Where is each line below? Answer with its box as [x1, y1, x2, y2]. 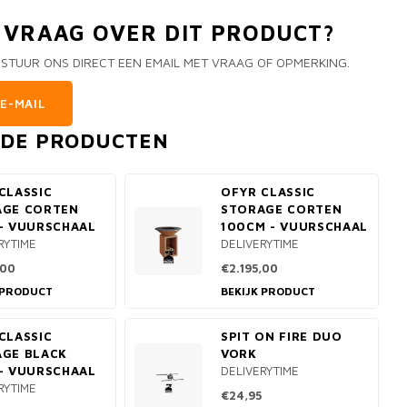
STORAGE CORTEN [221, 202, 342, 216]
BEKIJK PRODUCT [221, 284, 315, 298]
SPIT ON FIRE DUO [221, 329, 342, 343]
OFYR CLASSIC [221, 184, 315, 199]
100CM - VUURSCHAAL [221, 219, 368, 233]
